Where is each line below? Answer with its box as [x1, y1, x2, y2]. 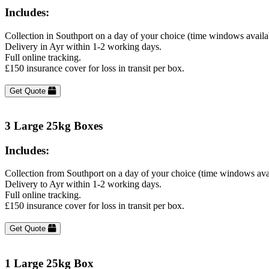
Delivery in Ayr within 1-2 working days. [5, 41, 162, 52]
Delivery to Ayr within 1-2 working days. [5, 179, 162, 190]
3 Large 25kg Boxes [5, 119, 103, 132]
